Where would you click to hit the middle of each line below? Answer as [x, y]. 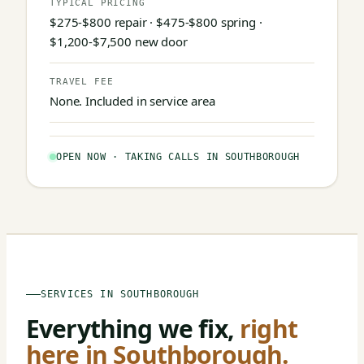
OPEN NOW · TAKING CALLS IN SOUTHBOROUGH [178, 156]
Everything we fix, [133, 329]
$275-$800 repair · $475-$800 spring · [156, 22]
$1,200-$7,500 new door [119, 41]
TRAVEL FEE [82, 81]
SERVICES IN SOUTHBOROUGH [120, 294]
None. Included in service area [132, 100]
